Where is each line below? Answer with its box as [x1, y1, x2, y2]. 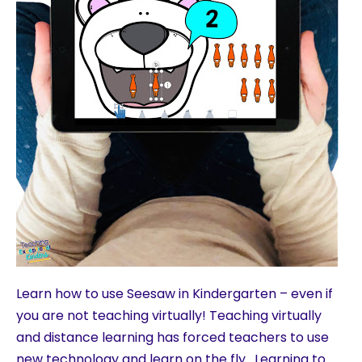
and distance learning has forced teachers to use [16, 327, 329, 347]
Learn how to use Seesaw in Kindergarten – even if [16, 284, 333, 303]
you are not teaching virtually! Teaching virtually [16, 305, 322, 325]
